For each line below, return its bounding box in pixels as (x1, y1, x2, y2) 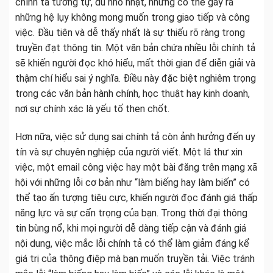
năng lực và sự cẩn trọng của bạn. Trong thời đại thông (15, 207, 247, 219)
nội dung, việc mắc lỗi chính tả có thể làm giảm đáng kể (15, 237, 249, 249)
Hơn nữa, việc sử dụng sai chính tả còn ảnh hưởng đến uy (15, 130, 255, 143)
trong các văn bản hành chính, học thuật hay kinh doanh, (15, 88, 250, 100)
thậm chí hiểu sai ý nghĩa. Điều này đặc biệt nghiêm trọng (15, 73, 256, 85)
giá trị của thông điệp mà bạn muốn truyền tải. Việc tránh (15, 252, 255, 264)
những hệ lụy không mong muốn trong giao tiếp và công (15, 12, 250, 24)
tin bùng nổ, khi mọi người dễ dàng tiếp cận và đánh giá (15, 222, 246, 234)
